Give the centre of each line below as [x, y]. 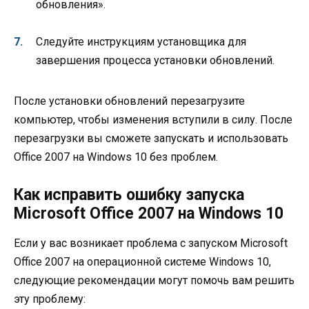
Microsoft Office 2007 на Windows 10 [149, 213]
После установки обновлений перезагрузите [129, 101]
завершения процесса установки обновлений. [155, 61]
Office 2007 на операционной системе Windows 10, [142, 261]
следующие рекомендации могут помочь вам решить [154, 280]
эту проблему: [50, 299]
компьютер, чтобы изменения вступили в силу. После [153, 120]
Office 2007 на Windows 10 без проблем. [116, 157]
